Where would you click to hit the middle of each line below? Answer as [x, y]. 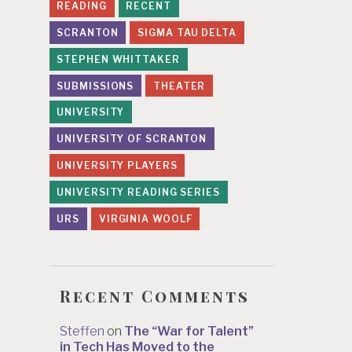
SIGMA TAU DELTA [187, 32]
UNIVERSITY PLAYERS [117, 166]
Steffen [82, 331]
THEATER [180, 86]
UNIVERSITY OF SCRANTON [132, 139]
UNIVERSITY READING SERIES [138, 192]
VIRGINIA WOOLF [145, 218]
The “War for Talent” [189, 331]
